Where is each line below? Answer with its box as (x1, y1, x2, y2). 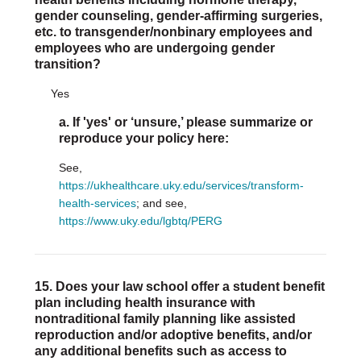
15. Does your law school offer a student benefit (34, 280, 325, 293)
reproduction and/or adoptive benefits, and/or (34, 328, 312, 342)
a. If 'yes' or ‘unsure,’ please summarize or (58, 115, 313, 129)
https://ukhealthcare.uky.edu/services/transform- (58, 179, 304, 192)
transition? (34, 57, 101, 71)
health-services (58, 197, 136, 210)
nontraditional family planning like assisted (34, 312, 296, 326)
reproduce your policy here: (58, 131, 229, 145)
